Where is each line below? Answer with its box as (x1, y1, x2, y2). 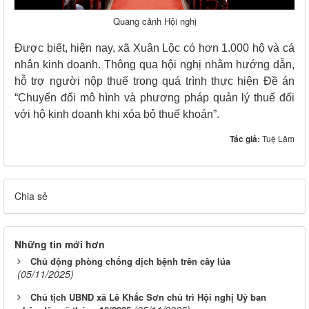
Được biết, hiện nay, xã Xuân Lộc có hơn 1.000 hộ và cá (14, 42, 295, 54)
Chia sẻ (14, 189, 48, 203)
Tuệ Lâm (262, 132, 295, 145)
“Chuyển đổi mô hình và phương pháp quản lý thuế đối (14, 92, 295, 104)
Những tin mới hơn (14, 237, 105, 252)
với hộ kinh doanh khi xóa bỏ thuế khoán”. (14, 108, 219, 121)
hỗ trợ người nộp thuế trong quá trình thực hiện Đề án (14, 75, 295, 88)
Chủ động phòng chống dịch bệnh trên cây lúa (30, 255, 230, 268)
